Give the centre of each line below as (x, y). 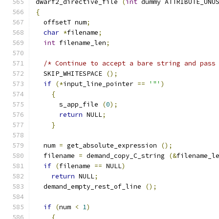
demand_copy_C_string (126, 156)
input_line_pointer (100, 84)
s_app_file (69, 104)
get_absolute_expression (112, 145)
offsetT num (61, 22)
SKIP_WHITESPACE (71, 74)
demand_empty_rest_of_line (90, 186)
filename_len (81, 43)
